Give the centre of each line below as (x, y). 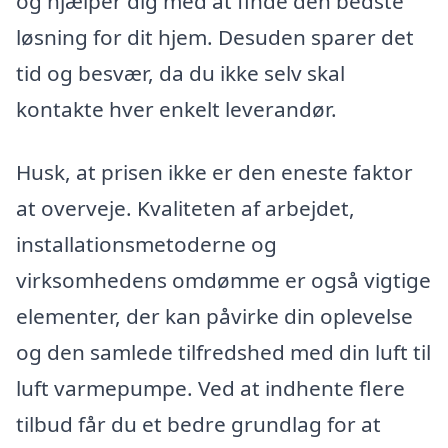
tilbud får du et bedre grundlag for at (198, 424)
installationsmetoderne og (146, 244)
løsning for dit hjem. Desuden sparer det (215, 36)
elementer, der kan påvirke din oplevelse (214, 316)
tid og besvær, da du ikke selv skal (180, 72)
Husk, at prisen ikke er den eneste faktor (214, 172)
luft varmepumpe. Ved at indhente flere (210, 388)
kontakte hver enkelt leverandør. (176, 108)
